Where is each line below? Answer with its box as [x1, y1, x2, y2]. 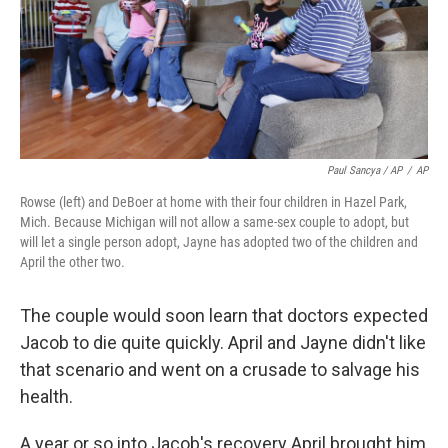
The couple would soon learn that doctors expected [20, 304, 428, 326]
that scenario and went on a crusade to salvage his [20, 358, 420, 380]
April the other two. [20, 253, 125, 270]
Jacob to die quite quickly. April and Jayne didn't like [20, 331, 426, 353]
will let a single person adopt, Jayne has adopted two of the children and [20, 233, 418, 250]
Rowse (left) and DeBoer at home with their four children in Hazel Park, [20, 193, 407, 210]
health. [20, 385, 73, 407]
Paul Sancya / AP [327, 163, 402, 177]
